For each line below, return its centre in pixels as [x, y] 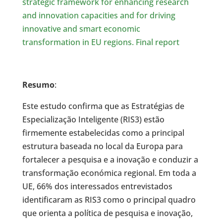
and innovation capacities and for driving [99, 15]
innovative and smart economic [81, 29]
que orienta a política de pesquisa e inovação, [107, 213]
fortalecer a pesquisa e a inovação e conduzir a [110, 160]
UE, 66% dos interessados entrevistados [97, 186]
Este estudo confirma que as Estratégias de [103, 106]
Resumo [38, 85]
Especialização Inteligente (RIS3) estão [93, 119]
